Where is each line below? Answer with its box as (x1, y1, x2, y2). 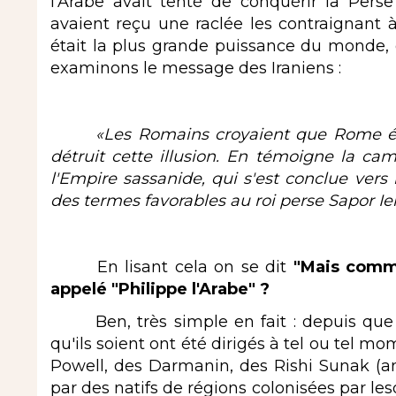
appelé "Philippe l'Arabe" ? (50, 278, 274, 299)
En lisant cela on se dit (50, 256, 293, 277)
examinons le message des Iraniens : (50, 57, 341, 78)
